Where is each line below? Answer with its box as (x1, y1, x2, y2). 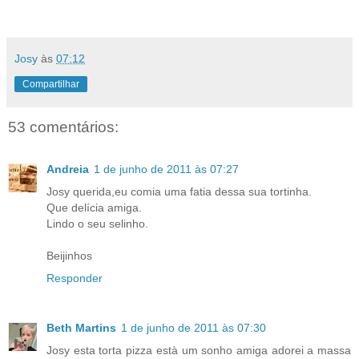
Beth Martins (46, 321, 116, 334)
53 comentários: (8, 119, 119, 136)
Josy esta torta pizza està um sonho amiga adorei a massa (46, 343, 351, 357)
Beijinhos (46, 248, 92, 262)
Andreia (46, 162, 89, 175)
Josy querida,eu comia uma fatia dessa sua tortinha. (46, 184, 312, 198)
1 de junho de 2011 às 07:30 (121, 321, 266, 334)
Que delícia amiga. (46, 200, 142, 214)
